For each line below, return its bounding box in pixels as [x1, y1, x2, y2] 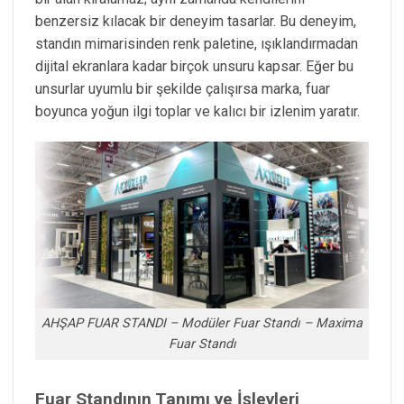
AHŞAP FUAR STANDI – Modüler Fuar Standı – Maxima [41, 316, 363, 332]
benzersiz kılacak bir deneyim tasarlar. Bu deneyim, [35, 12, 356, 30]
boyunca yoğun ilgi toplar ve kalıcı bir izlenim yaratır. [35, 102, 360, 120]
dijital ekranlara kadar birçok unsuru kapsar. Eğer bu [35, 57, 353, 75]
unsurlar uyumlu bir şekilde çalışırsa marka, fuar [35, 79, 330, 97]
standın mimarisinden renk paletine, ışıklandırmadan [35, 34, 358, 52]
